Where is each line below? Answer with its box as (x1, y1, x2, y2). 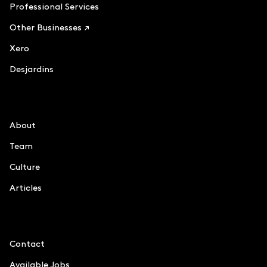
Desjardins (10, 65, 54, 74)
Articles (10, 184, 42, 193)
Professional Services (10, 2, 99, 11)
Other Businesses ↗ (10, 23, 89, 32)
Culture (10, 163, 40, 172)
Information (10, 216, 63, 226)
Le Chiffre (10, 98, 54, 107)
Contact (10, 240, 45, 249)
